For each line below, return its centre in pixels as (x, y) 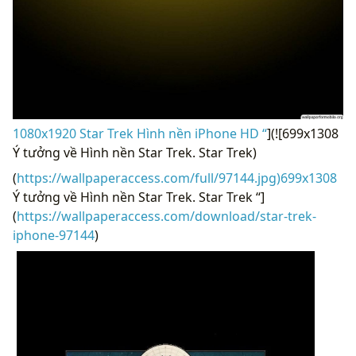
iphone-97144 (54, 235)
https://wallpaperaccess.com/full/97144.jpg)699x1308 (177, 178)
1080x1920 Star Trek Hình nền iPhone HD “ (140, 133)
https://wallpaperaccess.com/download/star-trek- (166, 216)
